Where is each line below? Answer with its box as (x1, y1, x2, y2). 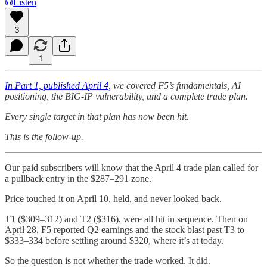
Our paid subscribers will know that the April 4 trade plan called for (5, 162, 258, 173)
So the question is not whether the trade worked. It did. (5, 255, 210, 266)
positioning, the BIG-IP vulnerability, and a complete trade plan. (5, 91, 248, 101)
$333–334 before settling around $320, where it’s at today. (5, 235, 223, 246)
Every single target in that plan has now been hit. (5, 111, 189, 122)
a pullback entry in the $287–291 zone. (5, 173, 151, 184)
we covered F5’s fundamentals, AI (111, 80, 241, 91)
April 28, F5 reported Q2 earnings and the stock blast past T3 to (5, 224, 244, 235)
